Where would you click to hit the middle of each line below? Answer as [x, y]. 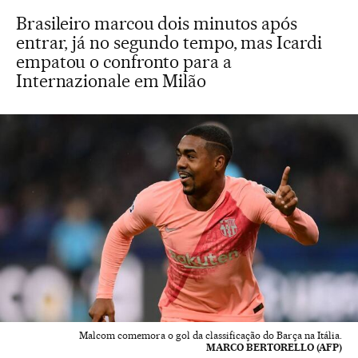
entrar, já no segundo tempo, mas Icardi [169, 42]
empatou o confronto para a [124, 62]
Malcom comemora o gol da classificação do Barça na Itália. [211, 336]
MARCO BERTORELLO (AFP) [274, 348]
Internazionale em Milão [111, 81]
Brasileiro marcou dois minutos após [157, 23]
